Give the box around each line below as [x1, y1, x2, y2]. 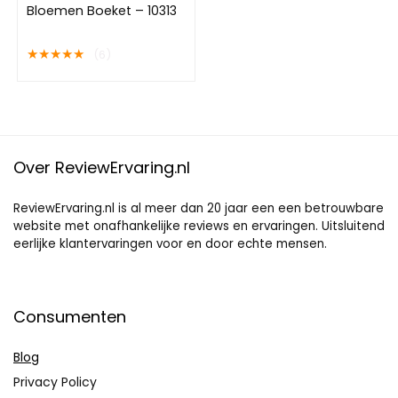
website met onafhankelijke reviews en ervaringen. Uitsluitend [13, 218, 385, 235]
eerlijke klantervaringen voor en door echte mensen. [13, 235, 327, 253]
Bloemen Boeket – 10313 [27, 2, 178, 20]
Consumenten [13, 306, 126, 329]
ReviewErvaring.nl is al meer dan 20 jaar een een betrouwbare [13, 200, 384, 218]
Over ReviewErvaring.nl [13, 156, 190, 179]
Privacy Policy [13, 373, 97, 392]
